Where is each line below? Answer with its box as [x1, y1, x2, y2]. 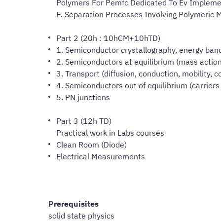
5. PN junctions [56, 92, 110, 102]
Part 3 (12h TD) [56, 115, 111, 126]
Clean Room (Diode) [56, 139, 127, 149]
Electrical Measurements [56, 151, 145, 161]
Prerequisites [48, 198, 99, 209]
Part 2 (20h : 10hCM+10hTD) [56, 33, 160, 43]
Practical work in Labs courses [56, 127, 164, 138]
